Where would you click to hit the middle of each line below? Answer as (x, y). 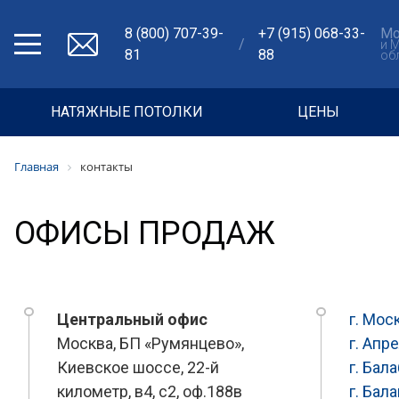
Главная (37, 167)
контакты (106, 167)
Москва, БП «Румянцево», (151, 343)
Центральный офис (132, 319)
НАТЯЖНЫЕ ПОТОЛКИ (127, 112)
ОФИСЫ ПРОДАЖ (145, 233)
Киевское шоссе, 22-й (138, 367)
